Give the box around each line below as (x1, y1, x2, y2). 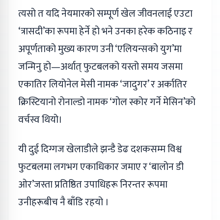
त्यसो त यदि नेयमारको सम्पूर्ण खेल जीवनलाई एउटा (18, 5, 192, 23)
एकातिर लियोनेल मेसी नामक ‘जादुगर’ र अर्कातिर (18, 76, 187, 93)
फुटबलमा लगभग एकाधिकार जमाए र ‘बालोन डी (18, 159, 184, 176)
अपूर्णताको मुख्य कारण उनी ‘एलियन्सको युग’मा (18, 41, 182, 58)
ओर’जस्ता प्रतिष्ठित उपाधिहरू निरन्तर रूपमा (18, 176, 167, 193)
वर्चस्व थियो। (18, 111, 62, 129)
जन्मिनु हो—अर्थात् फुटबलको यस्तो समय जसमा (18, 58, 183, 76)
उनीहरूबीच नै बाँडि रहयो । (18, 194, 109, 211)
